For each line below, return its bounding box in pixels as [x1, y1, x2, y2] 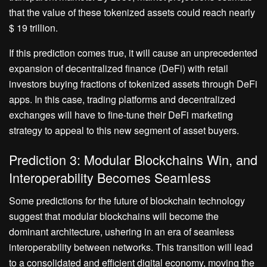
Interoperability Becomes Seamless [9, 168, 211, 187]
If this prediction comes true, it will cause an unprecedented [9, 45, 257, 60]
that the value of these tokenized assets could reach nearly [9, 5, 255, 19]
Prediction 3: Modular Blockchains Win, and [9, 150, 257, 169]
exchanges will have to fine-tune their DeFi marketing [9, 107, 233, 122]
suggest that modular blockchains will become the [9, 209, 219, 223]
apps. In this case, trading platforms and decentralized [9, 92, 235, 106]
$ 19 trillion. [9, 20, 58, 35]
